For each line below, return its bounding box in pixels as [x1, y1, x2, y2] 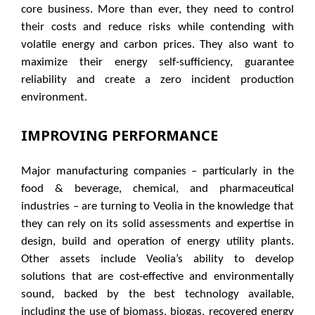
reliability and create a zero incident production [21, 74, 294, 86]
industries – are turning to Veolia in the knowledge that [21, 200, 294, 213]
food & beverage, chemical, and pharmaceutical [21, 183, 294, 195]
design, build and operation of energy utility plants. [21, 236, 294, 248]
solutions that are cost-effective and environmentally [21, 271, 294, 283]
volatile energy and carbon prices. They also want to [21, 39, 294, 51]
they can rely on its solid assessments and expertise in [21, 218, 294, 231]
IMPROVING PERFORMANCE [21, 126, 218, 146]
